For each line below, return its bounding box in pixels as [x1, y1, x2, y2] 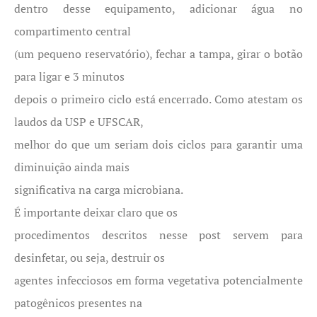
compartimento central [14, 23, 131, 39]
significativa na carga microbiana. [14, 182, 183, 197]
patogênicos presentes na [14, 295, 142, 311]
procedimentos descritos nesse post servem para [14, 227, 303, 243]
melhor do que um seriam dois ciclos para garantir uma [14, 137, 303, 152]
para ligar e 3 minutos [14, 69, 125, 84]
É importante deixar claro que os [14, 204, 178, 220]
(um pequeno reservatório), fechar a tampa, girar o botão [14, 46, 303, 62]
